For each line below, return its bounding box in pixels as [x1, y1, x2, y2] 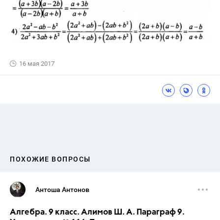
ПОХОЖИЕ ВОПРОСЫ [10, 155, 91, 163]
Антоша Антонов [35, 185, 89, 193]
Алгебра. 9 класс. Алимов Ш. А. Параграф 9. [10, 208, 185, 217]
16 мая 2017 [19, 59, 55, 67]
